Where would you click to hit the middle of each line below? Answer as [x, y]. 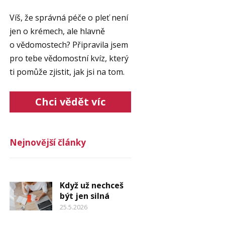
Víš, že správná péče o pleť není [69, 18]
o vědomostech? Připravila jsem [69, 45]
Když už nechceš [91, 185]
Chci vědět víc [70, 102]
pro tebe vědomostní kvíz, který [69, 58]
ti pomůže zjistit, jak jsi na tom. [67, 72]
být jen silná [84, 196]
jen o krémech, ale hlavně [57, 31]
